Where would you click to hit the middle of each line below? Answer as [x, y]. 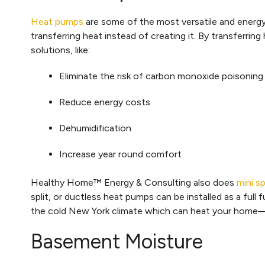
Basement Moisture [117, 242]
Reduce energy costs [105, 102]
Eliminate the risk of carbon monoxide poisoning [161, 76]
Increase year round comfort [120, 154]
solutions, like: [60, 50]
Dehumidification [95, 128]
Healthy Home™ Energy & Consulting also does [134, 182]
